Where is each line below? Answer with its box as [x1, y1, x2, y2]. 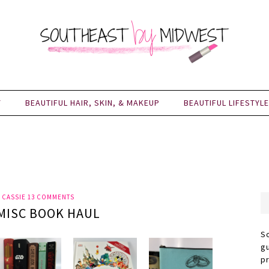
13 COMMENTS [27, 193, 74, 201]
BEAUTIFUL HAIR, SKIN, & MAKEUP [25, 97, 160, 108]
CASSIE [1, 193, 26, 201]
